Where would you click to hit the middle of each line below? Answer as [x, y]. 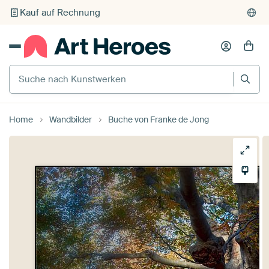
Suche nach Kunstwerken [65, 69]
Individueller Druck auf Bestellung [91, 12]
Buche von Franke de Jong [159, 119]
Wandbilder [71, 119]
